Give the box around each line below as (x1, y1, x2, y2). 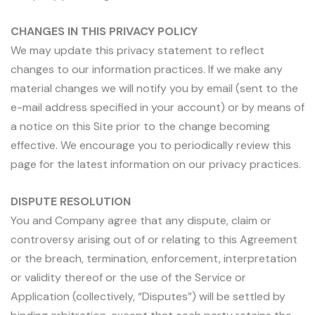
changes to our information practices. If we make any (11, 62, 283, 77)
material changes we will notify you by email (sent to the (11, 81, 298, 96)
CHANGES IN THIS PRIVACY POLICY (11, 24, 198, 39)
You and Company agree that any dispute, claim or (11, 212, 271, 228)
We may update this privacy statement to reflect (11, 43, 264, 58)
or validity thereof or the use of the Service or (11, 269, 246, 285)
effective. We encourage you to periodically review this (11, 138, 291, 153)
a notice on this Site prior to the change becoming (11, 119, 270, 134)
